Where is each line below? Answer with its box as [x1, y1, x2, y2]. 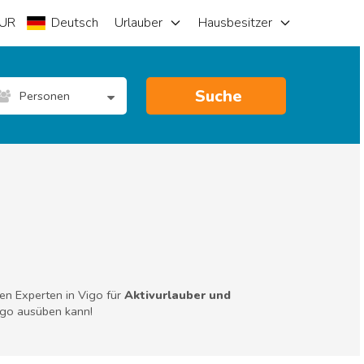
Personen [19, 88, 70, 104]
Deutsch [51, 14, 98, 32]
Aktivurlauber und [124, 287, 231, 303]
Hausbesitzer [198, 14, 272, 32]
